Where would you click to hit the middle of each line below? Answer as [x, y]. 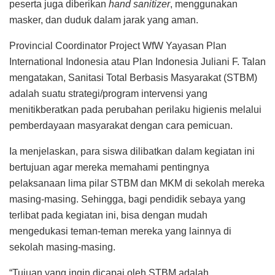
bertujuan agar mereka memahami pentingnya [109, 167]
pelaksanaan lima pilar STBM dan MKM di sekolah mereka [137, 183]
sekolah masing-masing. [62, 247]
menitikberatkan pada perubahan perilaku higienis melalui [135, 109]
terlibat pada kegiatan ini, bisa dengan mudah [108, 215]
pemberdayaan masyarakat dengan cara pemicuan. [121, 125]
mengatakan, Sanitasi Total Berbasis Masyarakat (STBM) [133, 77]
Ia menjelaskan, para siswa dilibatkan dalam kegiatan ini [132, 151]
